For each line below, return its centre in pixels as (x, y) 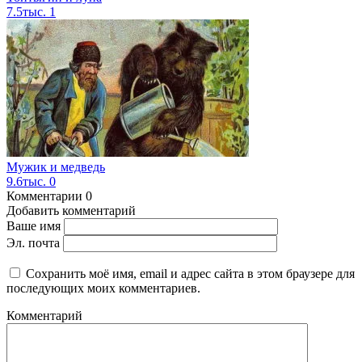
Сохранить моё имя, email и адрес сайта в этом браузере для (190, 274)
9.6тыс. (28, 182)
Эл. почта (33, 243)
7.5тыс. (28, 12)
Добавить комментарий (71, 211)
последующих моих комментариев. (103, 288)
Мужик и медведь (56, 167)
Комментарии (44, 196)
